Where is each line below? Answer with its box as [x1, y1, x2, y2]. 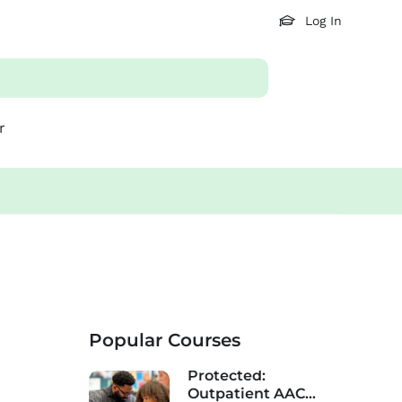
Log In [305, 13, 342, 28]
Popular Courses [88, 329, 240, 351]
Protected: [187, 367, 266, 384]
